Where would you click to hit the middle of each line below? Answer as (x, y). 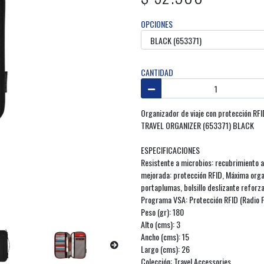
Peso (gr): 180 (162, 212)
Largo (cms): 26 (165, 249)
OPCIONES (157, 24)
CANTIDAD (157, 72)
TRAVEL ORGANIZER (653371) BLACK (197, 125)
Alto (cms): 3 (161, 224)
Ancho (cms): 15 (165, 236)
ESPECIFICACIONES (170, 150)
